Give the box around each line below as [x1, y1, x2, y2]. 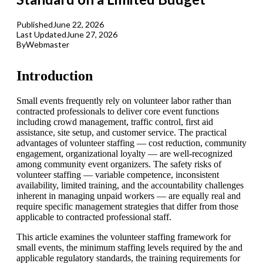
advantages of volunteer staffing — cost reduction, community [16, 138, 247, 149]
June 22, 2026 [53, 19, 104, 30]
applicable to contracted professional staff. [16, 212, 171, 222]
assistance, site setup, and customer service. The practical [16, 127, 227, 138]
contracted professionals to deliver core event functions [16, 106, 219, 117]
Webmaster [26, 39, 69, 50]
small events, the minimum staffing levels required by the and [16, 242, 242, 253]
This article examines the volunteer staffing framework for [16, 232, 231, 242]
